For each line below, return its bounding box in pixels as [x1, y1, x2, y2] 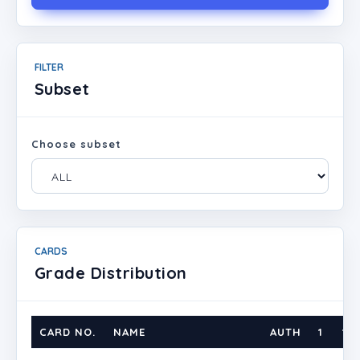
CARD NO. [39, 325, 96, 338]
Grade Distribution [35, 263, 187, 283]
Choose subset [31, 137, 121, 150]
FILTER [35, 61, 63, 73]
